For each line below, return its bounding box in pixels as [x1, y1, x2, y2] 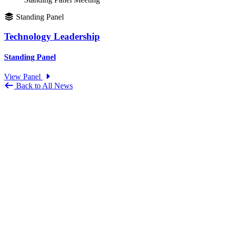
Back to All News [14, 81, 73, 90]
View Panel [4, 72, 43, 81]
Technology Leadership [4, 31, 100, 42]
